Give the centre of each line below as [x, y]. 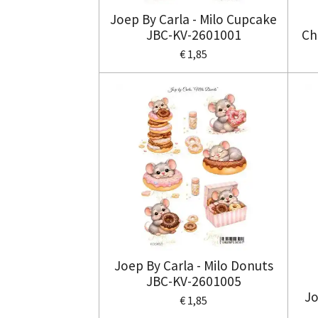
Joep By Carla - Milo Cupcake [194, 20]
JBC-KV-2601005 [193, 281]
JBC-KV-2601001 [193, 35]
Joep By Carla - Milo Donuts [193, 266]
